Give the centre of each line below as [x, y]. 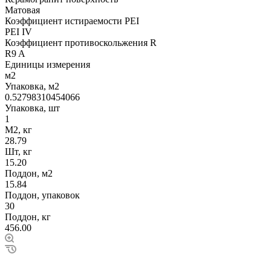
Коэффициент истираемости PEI [72, 21]
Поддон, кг [28, 217]
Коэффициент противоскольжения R [81, 42]
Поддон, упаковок [42, 195]
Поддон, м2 [29, 173]
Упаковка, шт [32, 108]
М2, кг [18, 129]
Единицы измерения [47, 64]
